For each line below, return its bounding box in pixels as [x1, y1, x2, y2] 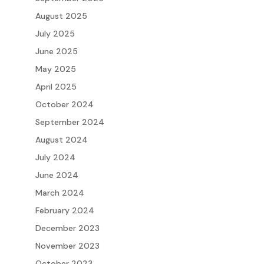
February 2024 [35, 204, 94, 216]
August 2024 [35, 134, 88, 145]
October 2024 [35, 98, 94, 110]
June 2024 [35, 169, 78, 180]
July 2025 [35, 28, 75, 39]
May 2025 [35, 63, 76, 74]
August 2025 [35, 10, 87, 21]
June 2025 [35, 45, 78, 57]
